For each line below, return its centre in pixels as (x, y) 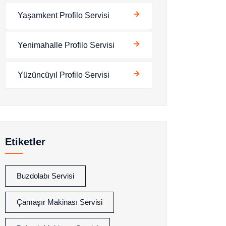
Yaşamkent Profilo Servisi (64, 15)
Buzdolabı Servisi (45, 176)
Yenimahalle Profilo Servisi (66, 45)
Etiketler (25, 142)
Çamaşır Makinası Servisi (60, 202)
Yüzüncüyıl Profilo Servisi (64, 75)
